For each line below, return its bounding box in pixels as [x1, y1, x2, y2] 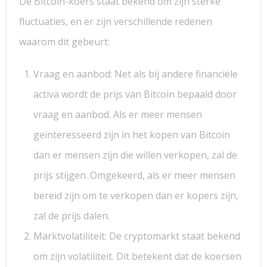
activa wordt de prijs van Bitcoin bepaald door [33, 88, 237, 101]
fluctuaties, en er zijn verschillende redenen [19, 15, 212, 28]
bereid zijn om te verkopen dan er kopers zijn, [33, 189, 238, 202]
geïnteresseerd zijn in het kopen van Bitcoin [33, 128, 230, 141]
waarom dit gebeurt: [19, 35, 110, 48]
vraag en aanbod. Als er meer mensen [33, 108, 202, 121]
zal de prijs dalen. [33, 209, 110, 222]
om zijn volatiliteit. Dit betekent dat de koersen [33, 250, 241, 263]
